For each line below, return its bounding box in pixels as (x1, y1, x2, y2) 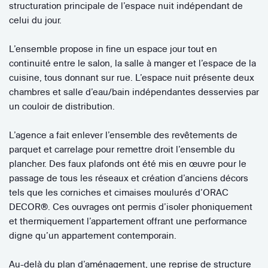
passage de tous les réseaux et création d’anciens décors (9, 172, 248, 184)
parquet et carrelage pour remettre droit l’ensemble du (9, 143, 235, 155)
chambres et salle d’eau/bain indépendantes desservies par (9, 86, 259, 98)
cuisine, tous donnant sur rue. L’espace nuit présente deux (9, 71, 254, 83)
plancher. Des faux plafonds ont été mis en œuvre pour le (9, 157, 246, 169)
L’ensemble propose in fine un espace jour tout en (9, 42, 217, 54)
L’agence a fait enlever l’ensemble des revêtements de (9, 129, 237, 141)
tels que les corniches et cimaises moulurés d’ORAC (9, 186, 229, 198)
